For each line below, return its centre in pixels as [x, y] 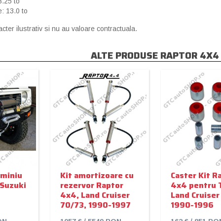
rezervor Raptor [92, 185]
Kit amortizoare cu [97, 175]
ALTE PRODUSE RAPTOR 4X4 [155, 55]
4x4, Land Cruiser [95, 195]
